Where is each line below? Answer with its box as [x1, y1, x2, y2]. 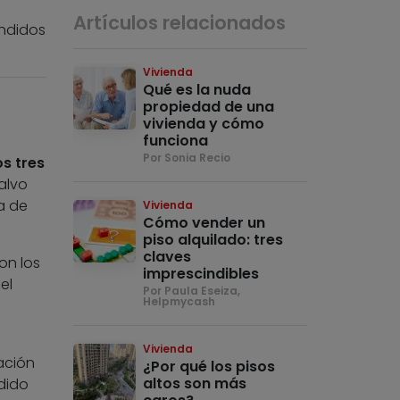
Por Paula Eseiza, [143, 282, 241, 298]
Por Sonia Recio [143, 149, 231, 165]
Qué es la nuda [143, 79, 252, 100]
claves [143, 246, 192, 267]
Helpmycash [143, 293, 216, 309]
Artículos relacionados [73, 9, 287, 36]
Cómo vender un [143, 212, 266, 233]
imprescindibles [143, 262, 260, 284]
